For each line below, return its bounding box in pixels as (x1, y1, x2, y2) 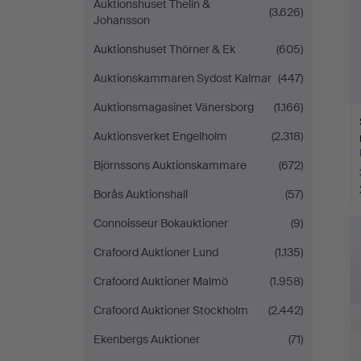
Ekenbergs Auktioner (93, 332, 200, 346)
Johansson (93, 13, 150, 27)
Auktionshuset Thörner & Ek (93, 42, 235, 56)
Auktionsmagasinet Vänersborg (93, 100, 254, 114)
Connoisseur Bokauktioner (93, 216, 228, 230)
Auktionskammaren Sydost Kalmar (93, 71, 272, 85)
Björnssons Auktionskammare (93, 158, 247, 172)
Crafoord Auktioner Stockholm (93, 303, 248, 317)
